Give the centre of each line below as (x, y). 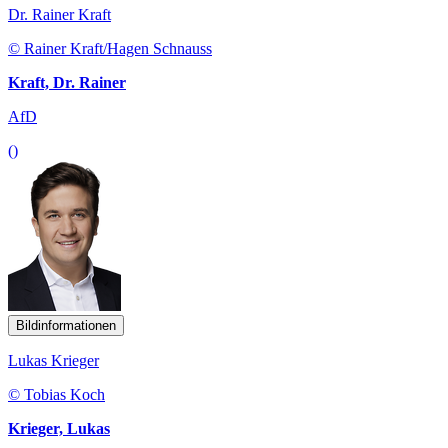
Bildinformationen (66, 325)
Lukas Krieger (53, 360)
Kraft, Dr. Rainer (67, 82)
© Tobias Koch (56, 394)
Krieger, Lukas (59, 428)
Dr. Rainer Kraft (59, 14)
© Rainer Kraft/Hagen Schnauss (110, 48)
